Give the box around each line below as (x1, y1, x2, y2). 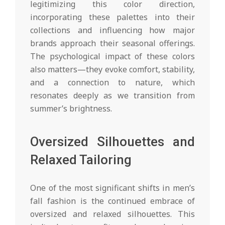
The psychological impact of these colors (30, 50, 195, 62)
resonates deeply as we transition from (30, 89, 195, 101)
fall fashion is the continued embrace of (30, 195, 195, 206)
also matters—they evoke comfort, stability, (30, 63, 195, 75)
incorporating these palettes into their (30, 11, 195, 23)
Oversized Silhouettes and (30, 134, 195, 149)
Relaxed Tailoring (30, 152, 132, 167)
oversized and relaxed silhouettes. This (30, 208, 195, 219)
